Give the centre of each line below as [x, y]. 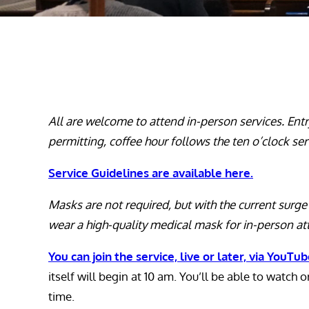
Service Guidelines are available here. [151, 173]
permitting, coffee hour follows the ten [149, 141]
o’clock [270, 141]
